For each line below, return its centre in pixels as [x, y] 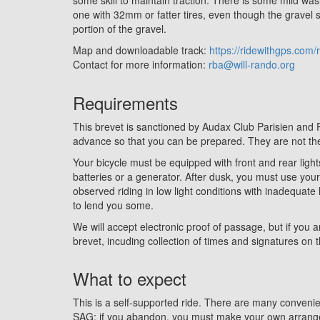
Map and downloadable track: [141, 50]
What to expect [130, 278]
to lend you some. [113, 205]
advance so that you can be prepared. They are [182, 140]
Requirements [125, 102]
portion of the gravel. [120, 28]
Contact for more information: [141, 64]
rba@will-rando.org [252, 64]
